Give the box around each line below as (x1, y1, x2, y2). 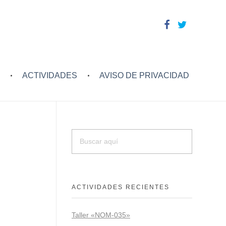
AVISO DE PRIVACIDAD (99, 71, 190, 80)
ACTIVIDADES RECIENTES (72, 183, 169, 191)
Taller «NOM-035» (72, 210, 130, 219)
